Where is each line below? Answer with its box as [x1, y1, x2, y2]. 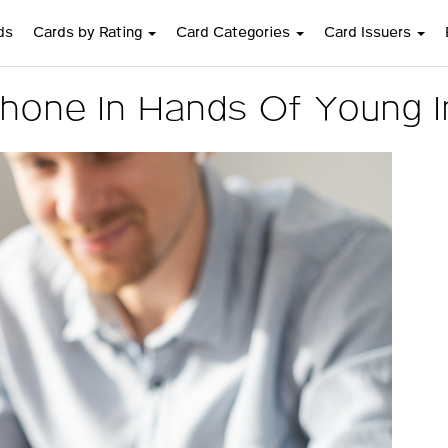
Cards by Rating [32, 24, 146, 42]
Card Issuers [323, 24, 415, 42]
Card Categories [175, 24, 294, 42]
